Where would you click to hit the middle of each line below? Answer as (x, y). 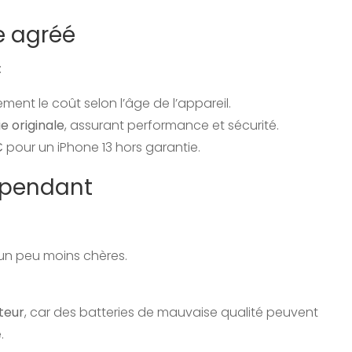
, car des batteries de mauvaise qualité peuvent (171, 312)
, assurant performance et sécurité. (172, 125)
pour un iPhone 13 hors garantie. (102, 147)
